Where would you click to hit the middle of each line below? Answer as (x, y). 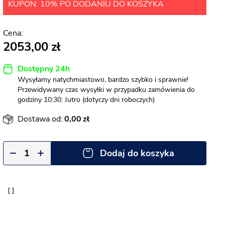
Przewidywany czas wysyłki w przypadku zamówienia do (106, 90)
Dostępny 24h (44, 69)
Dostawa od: (40, 119)
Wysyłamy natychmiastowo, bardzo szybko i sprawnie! (103, 80)
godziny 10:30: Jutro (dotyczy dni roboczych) (86, 100)
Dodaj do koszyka (137, 153)
